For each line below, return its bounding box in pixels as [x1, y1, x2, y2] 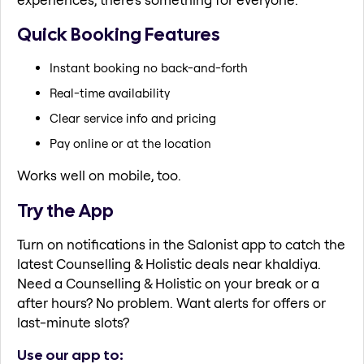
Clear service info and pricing [50, 110, 216, 126]
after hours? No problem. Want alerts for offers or [17, 294, 326, 312]
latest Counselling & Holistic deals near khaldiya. [17, 255, 321, 273]
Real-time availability [50, 84, 170, 101]
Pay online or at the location [50, 135, 211, 151]
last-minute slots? [17, 314, 129, 331]
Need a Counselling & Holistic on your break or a [17, 275, 319, 292]
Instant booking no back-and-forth [50, 59, 248, 76]
